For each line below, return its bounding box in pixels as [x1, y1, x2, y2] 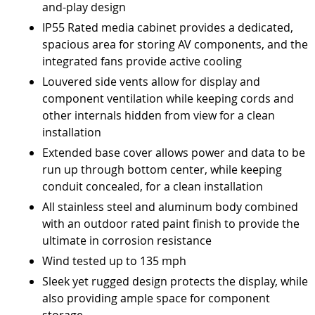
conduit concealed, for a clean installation [42, 178, 263, 194]
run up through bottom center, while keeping [42, 161, 282, 177]
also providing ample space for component [42, 290, 270, 306]
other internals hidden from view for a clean [42, 107, 275, 123]
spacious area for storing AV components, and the [42, 36, 308, 52]
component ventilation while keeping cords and [42, 90, 294, 106]
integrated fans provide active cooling [42, 53, 242, 69]
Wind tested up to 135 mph [42, 252, 186, 269]
